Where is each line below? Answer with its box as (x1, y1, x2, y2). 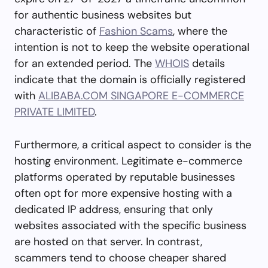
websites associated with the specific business (14, 218, 246, 233)
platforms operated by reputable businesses (14, 169, 235, 184)
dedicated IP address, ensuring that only (14, 202, 213, 217)
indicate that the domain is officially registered (14, 72, 245, 87)
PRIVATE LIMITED (14, 104, 95, 119)
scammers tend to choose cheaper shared (14, 250, 226, 265)
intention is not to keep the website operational (14, 39, 249, 54)
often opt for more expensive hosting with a (14, 185, 232, 200)
